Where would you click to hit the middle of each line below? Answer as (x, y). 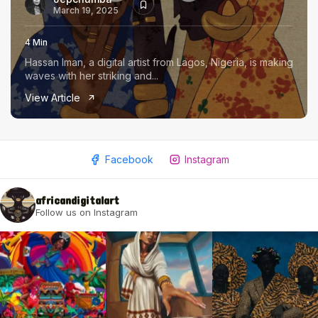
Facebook (129, 159)
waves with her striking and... (92, 76)
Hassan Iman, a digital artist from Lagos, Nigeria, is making (159, 62)
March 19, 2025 (86, 10)
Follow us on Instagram (87, 212)
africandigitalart (77, 199)
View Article (54, 98)
